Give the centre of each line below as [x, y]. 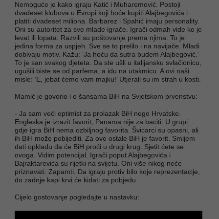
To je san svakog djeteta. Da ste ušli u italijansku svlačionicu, [108, 62]
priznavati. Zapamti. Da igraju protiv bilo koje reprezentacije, [107, 171]
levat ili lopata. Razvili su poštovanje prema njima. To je [100, 37]
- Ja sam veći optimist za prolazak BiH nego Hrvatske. [98, 113]
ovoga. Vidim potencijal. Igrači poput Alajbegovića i [93, 155]
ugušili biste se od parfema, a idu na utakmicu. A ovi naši [102, 71]
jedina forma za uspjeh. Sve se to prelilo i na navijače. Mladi [107, 46]
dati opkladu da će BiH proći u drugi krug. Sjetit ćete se [99, 146]
